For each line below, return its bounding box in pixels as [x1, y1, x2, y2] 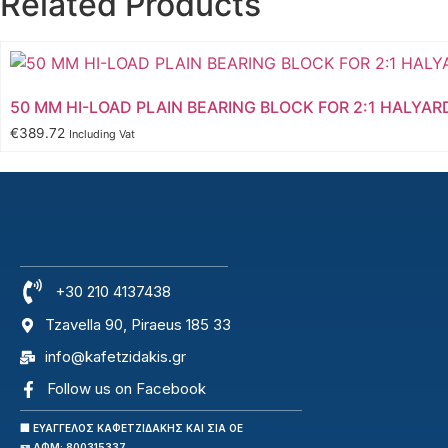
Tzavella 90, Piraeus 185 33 [45, 315, 231, 335]
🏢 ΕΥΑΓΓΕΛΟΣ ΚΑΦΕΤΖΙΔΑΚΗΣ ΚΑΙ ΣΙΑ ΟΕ [20, 422, 243, 435]
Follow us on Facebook [47, 379, 206, 399]
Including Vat [69, 127, 135, 142]
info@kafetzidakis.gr [45, 347, 186, 367]
